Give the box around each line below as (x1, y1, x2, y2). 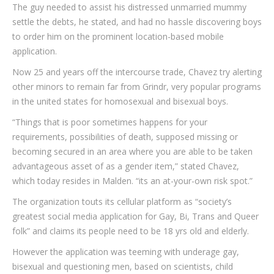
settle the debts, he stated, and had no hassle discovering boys (12, 16, 262, 28)
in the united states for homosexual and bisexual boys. (12, 95, 228, 107)
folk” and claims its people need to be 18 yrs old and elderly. (12, 225, 249, 237)
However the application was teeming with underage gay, (12, 246, 239, 257)
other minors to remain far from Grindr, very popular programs (12, 81, 261, 92)
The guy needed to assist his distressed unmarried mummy (12, 1, 246, 13)
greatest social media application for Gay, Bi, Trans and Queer (12, 210, 259, 222)
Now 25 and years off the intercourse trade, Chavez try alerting (12, 66, 262, 78)
